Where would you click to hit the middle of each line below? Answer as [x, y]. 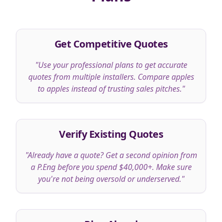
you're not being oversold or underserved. [110, 179]
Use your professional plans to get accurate [112, 65]
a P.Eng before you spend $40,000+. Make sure [111, 167]
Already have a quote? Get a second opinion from [112, 155]
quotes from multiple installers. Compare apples [111, 77]
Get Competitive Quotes [111, 44]
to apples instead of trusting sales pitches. [110, 89]
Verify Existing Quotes [111, 134]
